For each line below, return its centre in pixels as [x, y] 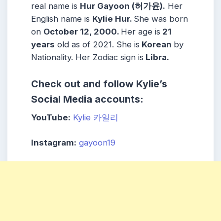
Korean [157, 45]
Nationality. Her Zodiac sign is [87, 57]
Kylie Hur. [113, 19]
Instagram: [54, 142]
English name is [62, 19]
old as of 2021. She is [97, 45]
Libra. [156, 57]
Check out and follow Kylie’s [99, 84]
